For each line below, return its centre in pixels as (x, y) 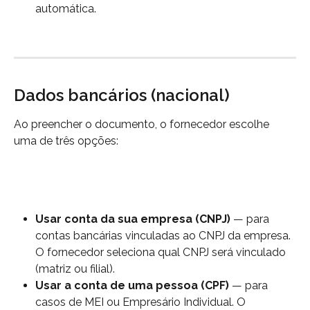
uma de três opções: (66, 141)
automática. (66, 9)
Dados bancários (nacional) (122, 95)
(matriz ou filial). (75, 269)
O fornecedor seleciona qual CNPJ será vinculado (162, 253)
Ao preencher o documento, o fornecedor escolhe (143, 125)
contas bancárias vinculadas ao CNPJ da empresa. (164, 236)
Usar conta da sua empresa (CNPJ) (133, 219)
